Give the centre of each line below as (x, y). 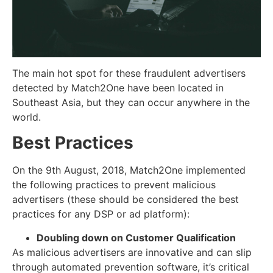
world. (27, 117)
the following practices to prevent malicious (114, 185)
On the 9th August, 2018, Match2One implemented (129, 170)
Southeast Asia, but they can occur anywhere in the (131, 102)
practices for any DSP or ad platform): (101, 214)
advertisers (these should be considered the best (126, 200)
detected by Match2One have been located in (118, 87)
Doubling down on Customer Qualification (136, 237)
